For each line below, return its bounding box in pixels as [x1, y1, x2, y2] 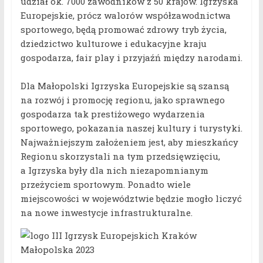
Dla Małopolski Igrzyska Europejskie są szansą [20, 80, 229, 92]
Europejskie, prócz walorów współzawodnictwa [20, 9, 231, 22]
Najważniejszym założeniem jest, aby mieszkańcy [20, 136, 238, 149]
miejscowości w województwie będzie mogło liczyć [20, 193, 242, 205]
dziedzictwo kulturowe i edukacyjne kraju [20, 38, 207, 50]
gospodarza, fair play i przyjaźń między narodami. [20, 52, 242, 64]
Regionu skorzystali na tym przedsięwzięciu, [20, 150, 220, 163]
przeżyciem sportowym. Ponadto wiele [20, 178, 191, 191]
